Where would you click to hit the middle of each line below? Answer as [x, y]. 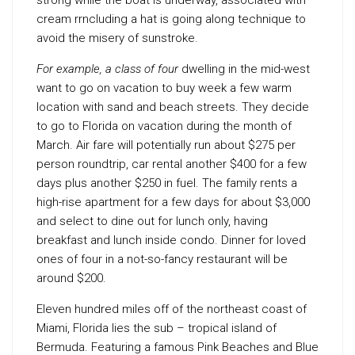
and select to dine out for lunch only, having [152, 221]
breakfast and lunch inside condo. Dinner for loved [171, 240]
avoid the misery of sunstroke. [117, 38]
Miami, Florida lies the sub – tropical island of [157, 328]
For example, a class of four [107, 69]
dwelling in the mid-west [244, 69]
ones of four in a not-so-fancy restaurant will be [162, 259]
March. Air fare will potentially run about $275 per [166, 145]
